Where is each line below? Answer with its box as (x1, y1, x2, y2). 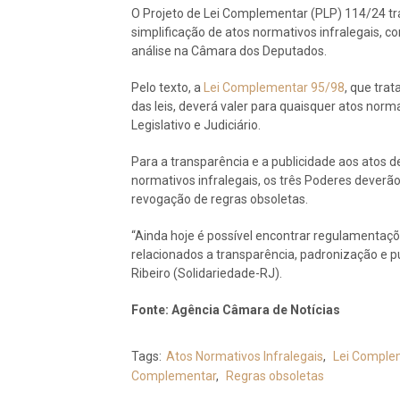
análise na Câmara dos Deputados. (131, 43, 327, 58)
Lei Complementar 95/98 (204, 79, 345, 95)
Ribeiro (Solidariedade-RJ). (131, 265, 282, 280)
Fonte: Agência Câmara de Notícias (131, 302, 340, 317)
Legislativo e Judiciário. (131, 117, 261, 132)
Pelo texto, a (131, 79, 204, 95)
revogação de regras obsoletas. (131, 191, 308, 206)
